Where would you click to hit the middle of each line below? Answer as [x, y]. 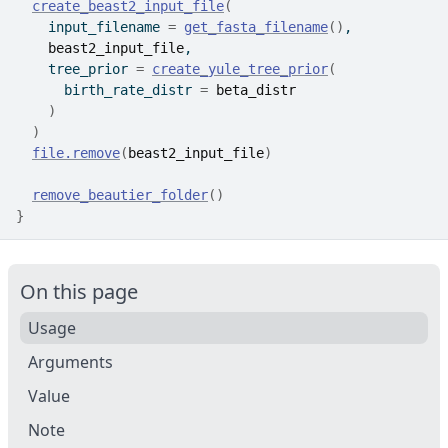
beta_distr [256, 90]
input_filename [92, 27]
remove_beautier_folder [120, 195]
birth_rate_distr [108, 90]
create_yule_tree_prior [240, 69]
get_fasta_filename [256, 27]
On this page [79, 291]
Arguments [70, 362]
